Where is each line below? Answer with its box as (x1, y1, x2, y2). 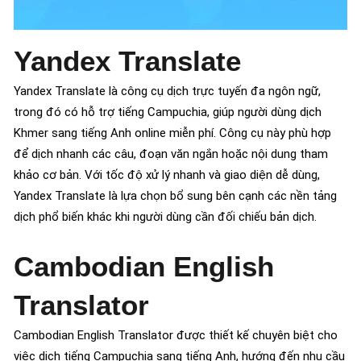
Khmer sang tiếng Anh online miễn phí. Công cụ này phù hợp (14, 125, 331, 140)
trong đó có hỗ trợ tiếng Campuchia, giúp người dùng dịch (14, 104, 322, 119)
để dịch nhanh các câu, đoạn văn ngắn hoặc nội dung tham (14, 146, 328, 161)
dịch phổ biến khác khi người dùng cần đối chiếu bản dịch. (14, 209, 317, 224)
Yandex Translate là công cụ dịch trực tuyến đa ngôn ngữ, (14, 83, 321, 98)
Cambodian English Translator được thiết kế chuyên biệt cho (14, 327, 338, 342)
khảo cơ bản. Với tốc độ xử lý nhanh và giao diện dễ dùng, (14, 167, 320, 182)
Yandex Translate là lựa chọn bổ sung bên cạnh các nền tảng (14, 188, 337, 203)
